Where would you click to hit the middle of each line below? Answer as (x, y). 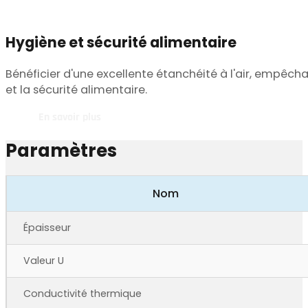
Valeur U (44, 261)
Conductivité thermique (82, 294)
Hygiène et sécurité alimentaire (121, 42)
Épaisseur (47, 228)
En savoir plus (70, 118)
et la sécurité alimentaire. (76, 90)
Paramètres (61, 150)
